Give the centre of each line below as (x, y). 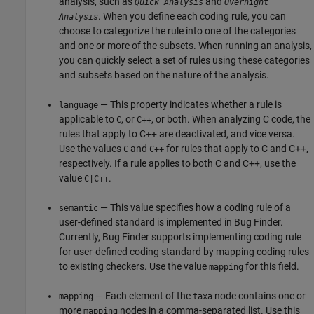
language (79, 105)
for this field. (272, 267)
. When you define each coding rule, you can (192, 16)
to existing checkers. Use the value (134, 267)
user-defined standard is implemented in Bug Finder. (171, 223)
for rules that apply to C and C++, (237, 149)
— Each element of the (143, 296)
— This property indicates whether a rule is (190, 105)
